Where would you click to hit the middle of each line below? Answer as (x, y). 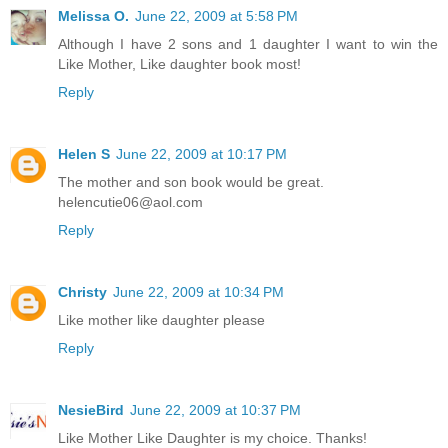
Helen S (84, 153)
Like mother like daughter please (161, 319)
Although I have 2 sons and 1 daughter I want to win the (248, 43)
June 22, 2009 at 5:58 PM (216, 15)
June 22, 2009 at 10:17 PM (201, 153)
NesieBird (91, 409)
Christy (82, 291)
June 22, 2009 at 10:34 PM (198, 291)
